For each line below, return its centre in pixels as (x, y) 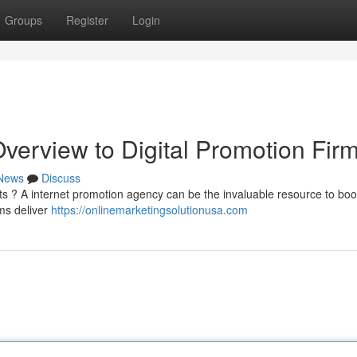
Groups (24, 20)
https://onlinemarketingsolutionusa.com (149, 210)
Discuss (61, 178)
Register (87, 20)
